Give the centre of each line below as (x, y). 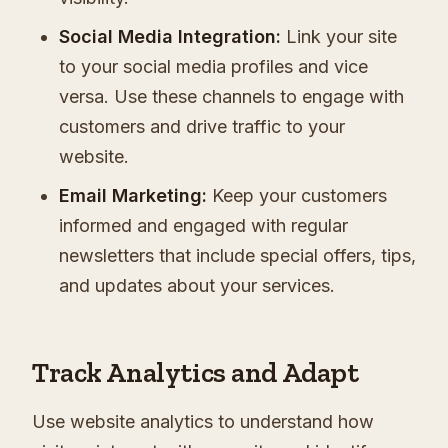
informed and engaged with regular (203, 225)
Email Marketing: (133, 195)
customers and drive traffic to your (202, 126)
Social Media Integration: (170, 36)
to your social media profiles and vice (213, 66)
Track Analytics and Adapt (195, 372)
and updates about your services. (197, 285)
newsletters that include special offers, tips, (237, 255)
